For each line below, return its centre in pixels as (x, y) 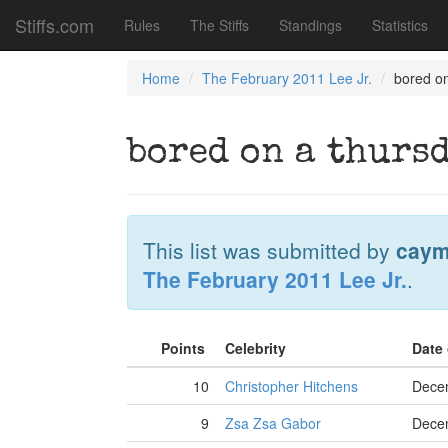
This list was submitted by (269, 250)
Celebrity (257, 348)
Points (185, 348)
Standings (310, 25)
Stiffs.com (54, 25)
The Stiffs (219, 25)
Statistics (400, 25)
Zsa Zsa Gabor (273, 423)
